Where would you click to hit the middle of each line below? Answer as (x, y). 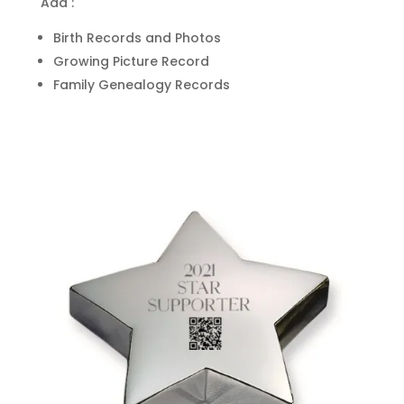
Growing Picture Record (131, 62)
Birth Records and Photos (137, 38)
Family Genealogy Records (141, 85)
